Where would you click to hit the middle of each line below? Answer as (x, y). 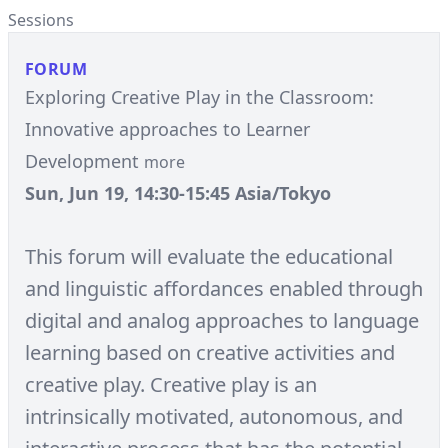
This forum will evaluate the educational (209, 256)
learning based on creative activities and (210, 352)
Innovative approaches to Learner (167, 129)
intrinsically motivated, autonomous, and (214, 416)
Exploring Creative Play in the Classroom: (199, 97)
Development (84, 161)
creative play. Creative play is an (171, 384)
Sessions (41, 20)
